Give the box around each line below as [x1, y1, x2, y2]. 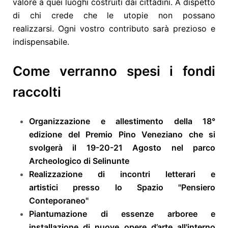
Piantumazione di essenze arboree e [29, 208, 215, 219]
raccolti [13, 83, 61, 100]
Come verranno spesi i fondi [13, 63, 215, 79]
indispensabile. [13, 36, 69, 47]
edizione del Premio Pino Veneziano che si [29, 129, 215, 139]
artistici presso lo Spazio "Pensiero [29, 182, 215, 192]
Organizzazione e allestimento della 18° [29, 116, 215, 126]
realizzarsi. [13, 23, 58, 34]
